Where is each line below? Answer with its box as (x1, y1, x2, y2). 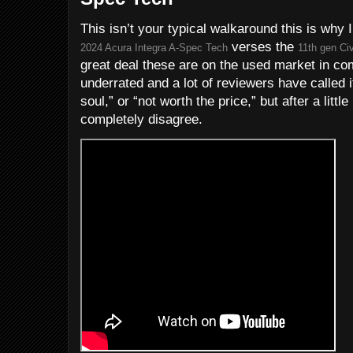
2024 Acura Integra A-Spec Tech (80, 42, 228, 54)
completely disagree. (80, 112, 203, 127)
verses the (228, 39, 298, 54)
